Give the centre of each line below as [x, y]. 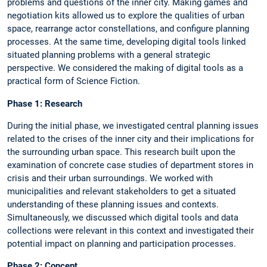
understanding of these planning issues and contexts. [113, 204]
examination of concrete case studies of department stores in [130, 165]
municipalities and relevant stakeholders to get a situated [121, 191]
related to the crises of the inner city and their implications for [131, 139]
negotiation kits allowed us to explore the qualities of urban [126, 16]
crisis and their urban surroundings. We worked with [110, 178]
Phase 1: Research [45, 103]
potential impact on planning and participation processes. [122, 243]
